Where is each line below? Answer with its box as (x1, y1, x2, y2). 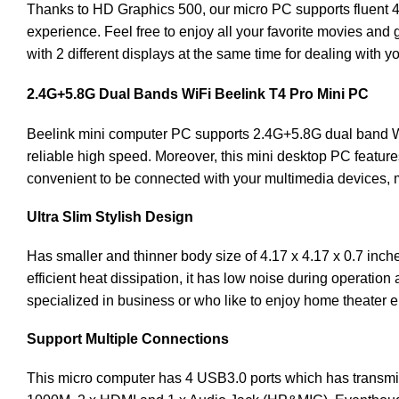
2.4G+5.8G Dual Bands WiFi (27, 85, 215, 102)
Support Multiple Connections (27, 330, 229, 346)
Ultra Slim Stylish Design (27, 208, 193, 224)
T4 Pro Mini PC (265, 85, 372, 102)
